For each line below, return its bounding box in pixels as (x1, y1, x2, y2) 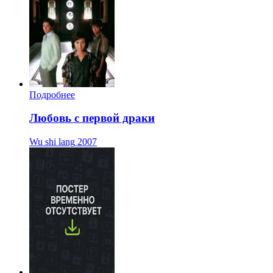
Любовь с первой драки (29, 112, 155, 125)
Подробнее (29, 89, 75, 100)
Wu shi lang (29, 136, 75, 147)
